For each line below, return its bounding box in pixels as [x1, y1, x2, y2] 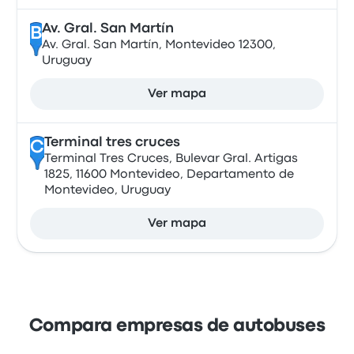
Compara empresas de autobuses [28, 318, 326, 334]
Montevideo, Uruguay [43, 185, 171, 196]
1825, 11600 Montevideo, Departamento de [43, 169, 294, 180]
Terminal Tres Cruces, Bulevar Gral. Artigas [43, 153, 298, 164]
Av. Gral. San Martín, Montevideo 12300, [41, 40, 276, 51]
